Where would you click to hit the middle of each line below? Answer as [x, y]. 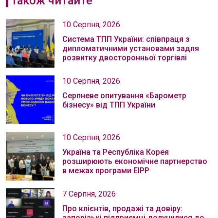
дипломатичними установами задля [131, 48]
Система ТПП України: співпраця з [126, 39]
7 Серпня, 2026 [89, 194]
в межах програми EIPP [106, 171]
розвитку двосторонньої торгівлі [125, 58]
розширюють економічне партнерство [135, 161]
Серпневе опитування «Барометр [124, 96]
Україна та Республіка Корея [116, 152]
